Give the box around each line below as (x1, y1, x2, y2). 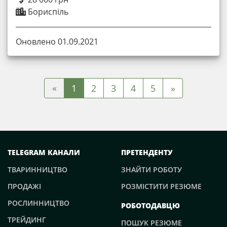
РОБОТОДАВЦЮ (121, 200, 180, 210)
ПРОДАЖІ (8, 181, 41, 191)
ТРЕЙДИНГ (8, 214, 46, 224)
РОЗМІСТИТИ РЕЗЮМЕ (121, 181, 202, 191)
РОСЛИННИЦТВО (8, 198, 69, 208)
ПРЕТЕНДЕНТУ (121, 147, 173, 157)
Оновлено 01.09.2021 (16, 35, 98, 47)
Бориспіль (26, 6, 68, 17)
